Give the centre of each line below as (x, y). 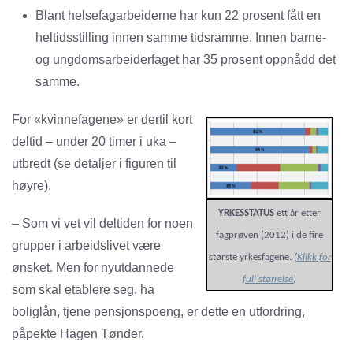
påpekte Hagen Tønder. (78, 334)
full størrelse (268, 280)
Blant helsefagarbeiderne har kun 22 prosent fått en (178, 16)
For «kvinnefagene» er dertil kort (102, 120)
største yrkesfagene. (251, 258)
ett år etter (297, 214)
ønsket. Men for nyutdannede (93, 268)
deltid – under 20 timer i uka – (94, 142)
